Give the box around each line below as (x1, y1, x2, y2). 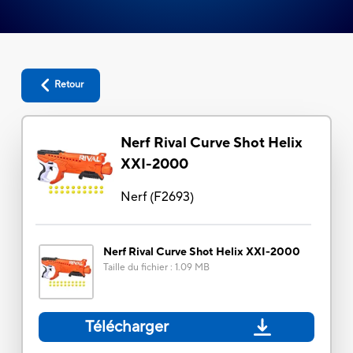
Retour (54, 79, 84, 91)
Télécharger (85, 316, 169, 337)
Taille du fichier (102, 261, 168, 273)
